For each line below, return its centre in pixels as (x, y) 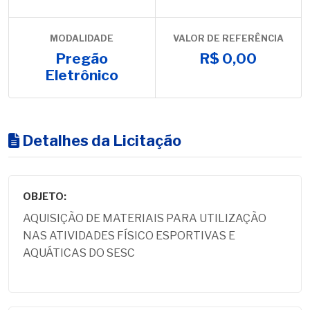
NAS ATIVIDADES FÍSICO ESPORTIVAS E (129, 236)
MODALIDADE (82, 38)
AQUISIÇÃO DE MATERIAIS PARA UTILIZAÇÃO (145, 218)
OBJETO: (45, 197)
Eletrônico (82, 75)
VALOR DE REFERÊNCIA (228, 38)
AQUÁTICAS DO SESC (79, 253)
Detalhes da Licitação (100, 140)
